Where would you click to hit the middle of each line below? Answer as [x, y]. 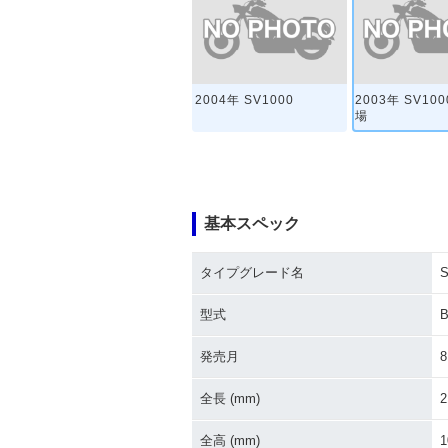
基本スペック [252, 223]
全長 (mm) [230, 398]
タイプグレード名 [252, 272]
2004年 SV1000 [245, 100]
